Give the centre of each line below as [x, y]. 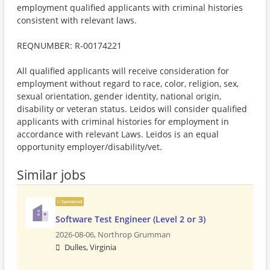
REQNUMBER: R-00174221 [69, 46]
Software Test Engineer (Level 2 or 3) [130, 219]
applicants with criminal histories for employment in [123, 121]
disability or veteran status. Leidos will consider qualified [132, 109]
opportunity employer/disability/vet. [89, 147]
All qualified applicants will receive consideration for [123, 71]
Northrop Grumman [134, 235]
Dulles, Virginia [90, 247]
